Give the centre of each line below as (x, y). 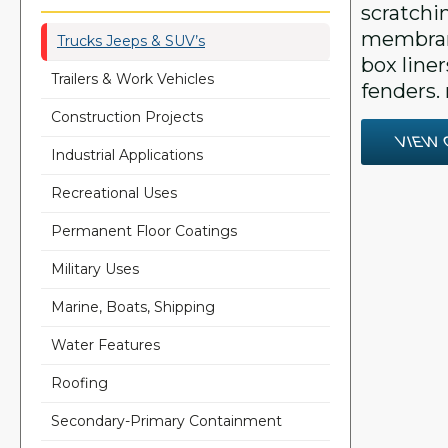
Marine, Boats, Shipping (133, 306)
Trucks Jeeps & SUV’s (131, 40)
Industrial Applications (127, 154)
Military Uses (95, 268)
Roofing (79, 382)
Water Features (105, 344)
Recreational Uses (114, 192)
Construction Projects (127, 116)
